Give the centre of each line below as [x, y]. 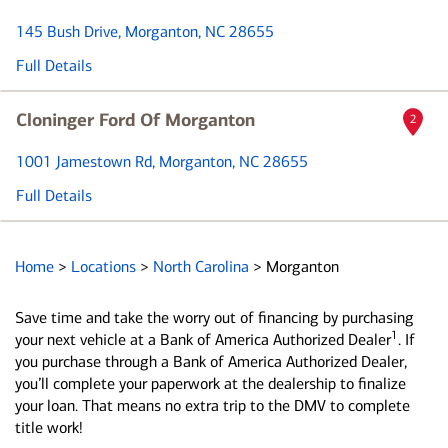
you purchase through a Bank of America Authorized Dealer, [211, 361]
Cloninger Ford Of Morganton [135, 120]
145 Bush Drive [67, 31]
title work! [49, 427]
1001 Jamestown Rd [84, 161]
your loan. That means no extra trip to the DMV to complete [212, 405]
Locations [105, 266]
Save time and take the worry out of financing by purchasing [214, 317]
